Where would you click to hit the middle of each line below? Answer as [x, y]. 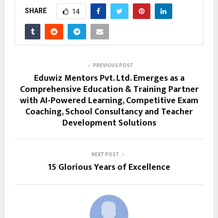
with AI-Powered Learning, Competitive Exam [109, 101]
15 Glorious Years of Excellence [109, 168]
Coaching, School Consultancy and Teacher [109, 112]
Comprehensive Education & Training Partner [109, 90]
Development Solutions [109, 123]
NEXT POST [105, 155]
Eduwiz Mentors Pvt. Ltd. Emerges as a [109, 79]
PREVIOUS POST [113, 66]
